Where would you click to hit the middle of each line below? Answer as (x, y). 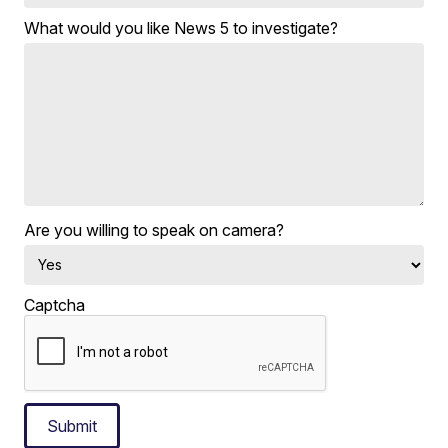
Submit (72, 425)
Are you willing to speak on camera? (154, 229)
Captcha (55, 304)
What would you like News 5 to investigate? (181, 27)
